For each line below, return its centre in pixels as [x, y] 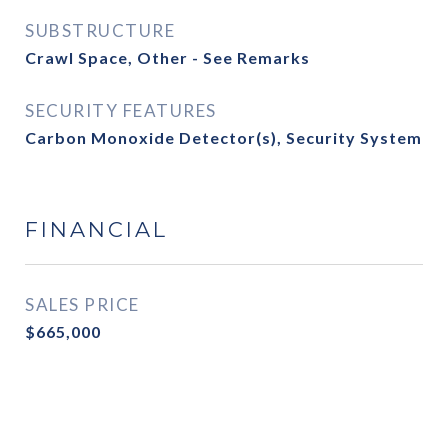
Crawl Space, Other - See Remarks [167, 57]
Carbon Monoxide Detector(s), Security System [223, 137]
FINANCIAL [96, 229]
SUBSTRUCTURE [100, 30]
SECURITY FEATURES [121, 110]
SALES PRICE [82, 304]
